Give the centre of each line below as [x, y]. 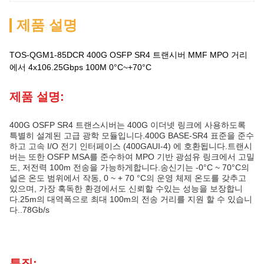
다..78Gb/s [29, 210]
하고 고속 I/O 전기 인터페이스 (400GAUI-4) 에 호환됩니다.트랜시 [131, 146]
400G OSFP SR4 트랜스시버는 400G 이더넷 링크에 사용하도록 [128, 125]
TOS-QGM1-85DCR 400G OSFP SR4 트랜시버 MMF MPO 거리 [128, 55]
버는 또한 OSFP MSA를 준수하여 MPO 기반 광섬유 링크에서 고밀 [132, 157]
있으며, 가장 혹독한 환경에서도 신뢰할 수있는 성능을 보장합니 [126, 189]
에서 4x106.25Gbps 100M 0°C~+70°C [80, 67]
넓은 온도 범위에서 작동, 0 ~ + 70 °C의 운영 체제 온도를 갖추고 [128, 178]
